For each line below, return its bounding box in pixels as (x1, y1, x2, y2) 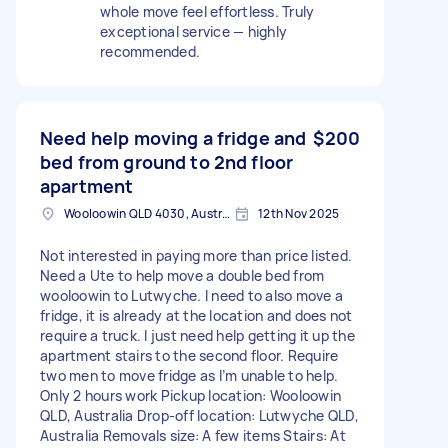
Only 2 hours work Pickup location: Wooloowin (40, 385, 341, 405)
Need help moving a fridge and (40, 125, 307, 150)
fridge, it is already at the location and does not (40, 305, 353, 325)
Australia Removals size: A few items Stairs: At (40, 425, 346, 445)
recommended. (100, 41, 200, 61)
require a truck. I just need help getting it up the (40, 325, 355, 345)
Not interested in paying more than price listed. (40, 245, 352, 265)
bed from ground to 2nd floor (40, 149, 294, 174)
